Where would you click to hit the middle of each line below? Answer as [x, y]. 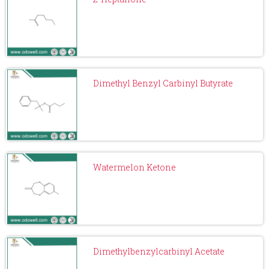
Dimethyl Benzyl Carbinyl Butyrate [163, 83]
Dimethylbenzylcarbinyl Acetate [159, 251]
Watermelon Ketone [134, 167]
